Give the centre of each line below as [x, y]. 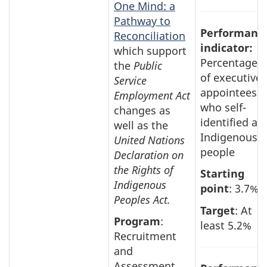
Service [130, 80]
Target [218, 210]
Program [137, 221]
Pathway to [142, 21]
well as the [141, 125]
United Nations [149, 140]
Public [148, 65]
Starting [222, 174]
